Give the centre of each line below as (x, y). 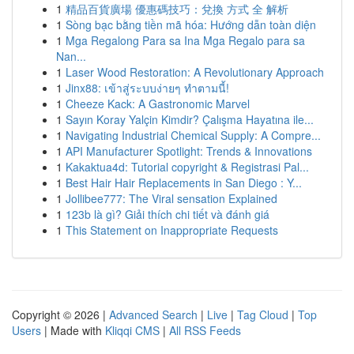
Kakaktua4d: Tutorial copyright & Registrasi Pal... (187, 167)
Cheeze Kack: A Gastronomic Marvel (158, 104)
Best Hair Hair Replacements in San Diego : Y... (184, 183)
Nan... (71, 56)
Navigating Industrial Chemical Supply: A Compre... (193, 135)
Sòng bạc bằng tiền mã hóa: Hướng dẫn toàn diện (191, 24)
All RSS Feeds (205, 330)
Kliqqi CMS (132, 330)
